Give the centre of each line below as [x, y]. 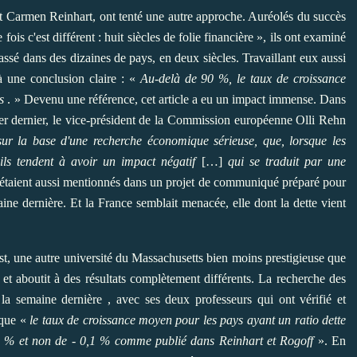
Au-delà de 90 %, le [195, 79]
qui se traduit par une [287, 162]
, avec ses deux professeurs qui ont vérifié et [224, 300]
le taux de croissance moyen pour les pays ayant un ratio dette [188, 320]
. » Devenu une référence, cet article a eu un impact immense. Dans [175, 100]
